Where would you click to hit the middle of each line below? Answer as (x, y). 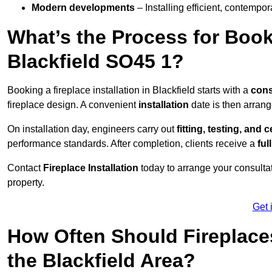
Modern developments (83, 8)
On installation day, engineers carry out (92, 129)
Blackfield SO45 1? (96, 62)
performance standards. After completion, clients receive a (132, 144)
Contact (25, 168)
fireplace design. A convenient (72, 105)
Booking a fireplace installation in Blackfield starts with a (129, 90)
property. (26, 183)
